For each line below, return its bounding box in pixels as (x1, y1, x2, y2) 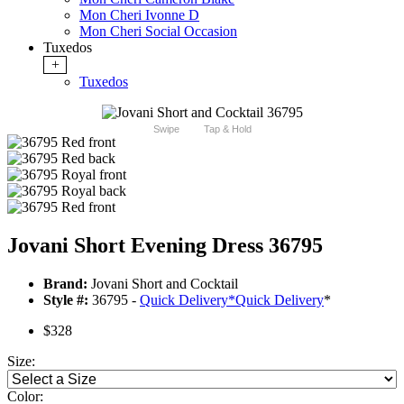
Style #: (43, 292, 88, 308)
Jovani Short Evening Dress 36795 (7, 234, 323, 258)
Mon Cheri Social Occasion (79, 23, 237, 40)
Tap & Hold (203, 124, 252, 135)
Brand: (43, 276, 87, 292)
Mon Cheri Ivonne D (79, 7, 199, 23)
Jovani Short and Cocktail (87, 276, 238, 292)
